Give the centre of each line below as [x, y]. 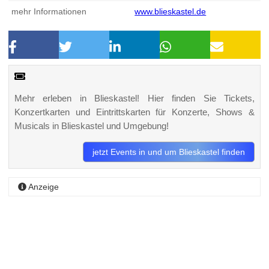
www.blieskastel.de [171, 12]
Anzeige [43, 186]
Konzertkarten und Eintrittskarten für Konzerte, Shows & [134, 112]
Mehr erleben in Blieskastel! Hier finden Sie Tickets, [134, 98]
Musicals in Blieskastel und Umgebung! [91, 125]
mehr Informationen [49, 12]
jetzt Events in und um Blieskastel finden [169, 152]
